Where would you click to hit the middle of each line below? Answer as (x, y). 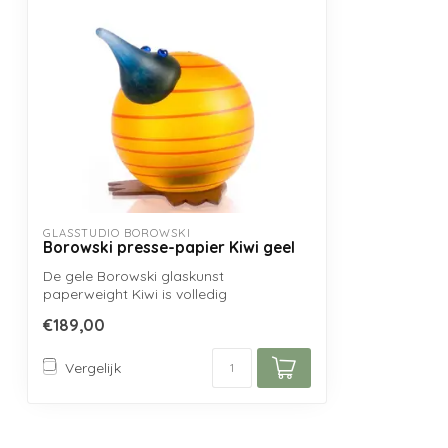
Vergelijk (93, 367)
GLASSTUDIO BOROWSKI (117, 232)
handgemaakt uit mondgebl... (140, 311)
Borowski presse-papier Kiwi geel (169, 247)
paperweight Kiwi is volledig (135, 293)
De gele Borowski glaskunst (133, 275)
